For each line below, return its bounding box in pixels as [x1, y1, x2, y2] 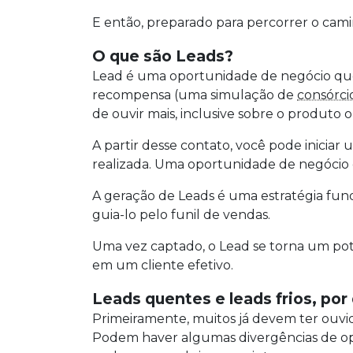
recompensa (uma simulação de [92, 87, 297, 103]
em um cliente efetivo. [92, 258, 233, 273]
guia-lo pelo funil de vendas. [92, 207, 270, 223]
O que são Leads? [92, 46, 233, 66]
